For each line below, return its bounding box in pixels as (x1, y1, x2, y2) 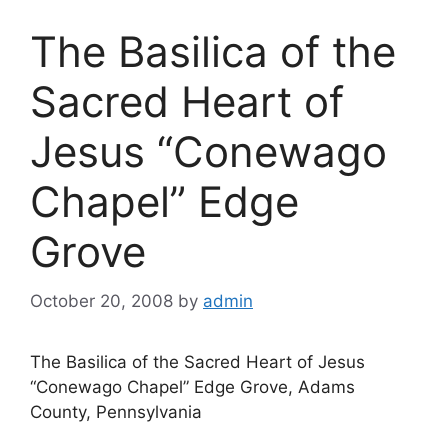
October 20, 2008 (30, 290, 173, 311)
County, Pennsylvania (30, 401, 202, 422)
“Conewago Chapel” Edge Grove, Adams (30, 376, 355, 397)
